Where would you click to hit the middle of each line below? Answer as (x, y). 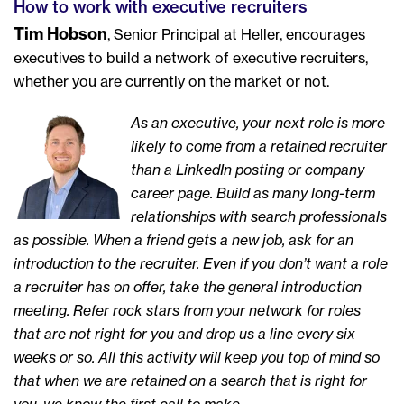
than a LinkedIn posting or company (248, 170)
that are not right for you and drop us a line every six (184, 334)
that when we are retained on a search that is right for (190, 381)
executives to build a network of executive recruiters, (191, 58)
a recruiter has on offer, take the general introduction (188, 287)
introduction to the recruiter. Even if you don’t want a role (201, 263)
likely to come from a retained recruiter (259, 146)
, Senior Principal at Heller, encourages (236, 34)
